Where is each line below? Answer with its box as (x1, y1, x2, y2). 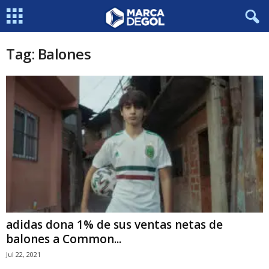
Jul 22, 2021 (6, 250, 41, 259)
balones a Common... (6, 231, 121, 247)
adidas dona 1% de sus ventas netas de (6, 217, 223, 233)
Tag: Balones (6, 44, 91, 64)
